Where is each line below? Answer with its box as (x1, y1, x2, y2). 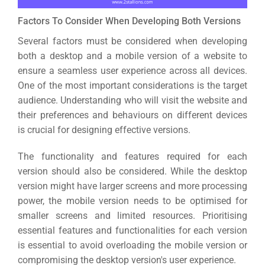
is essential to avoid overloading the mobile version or (18, 239, 247, 251)
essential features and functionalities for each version (18, 224, 247, 236)
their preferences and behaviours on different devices (18, 109, 247, 121)
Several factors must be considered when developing (18, 35, 247, 47)
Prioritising (202, 209, 247, 221)
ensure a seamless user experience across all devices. (18, 64, 247, 76)
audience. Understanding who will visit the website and (18, 94, 247, 106)
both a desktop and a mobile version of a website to (18, 50, 247, 62)
